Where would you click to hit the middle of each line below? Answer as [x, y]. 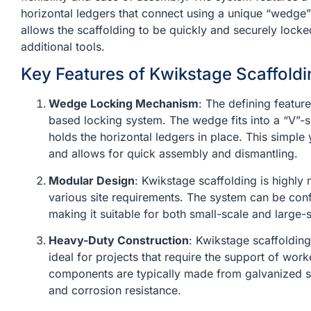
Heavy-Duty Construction [119, 240]
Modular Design [92, 180]
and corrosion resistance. [115, 290]
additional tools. [63, 46]
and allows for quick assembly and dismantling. [173, 154]
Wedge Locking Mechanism [124, 104]
